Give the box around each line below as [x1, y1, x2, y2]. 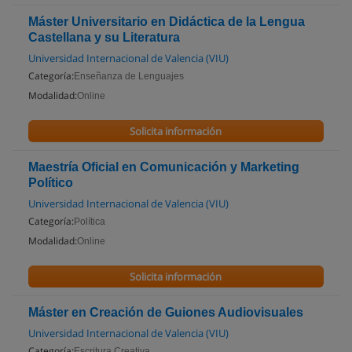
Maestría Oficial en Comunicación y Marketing [28, 160, 299, 174]
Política [74, 216, 105, 227]
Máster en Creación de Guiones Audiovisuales [28, 306, 303, 319]
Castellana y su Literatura [28, 31, 180, 44]
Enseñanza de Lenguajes [74, 71, 184, 82]
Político [28, 176, 73, 189]
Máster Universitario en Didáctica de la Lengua [28, 15, 305, 28]
